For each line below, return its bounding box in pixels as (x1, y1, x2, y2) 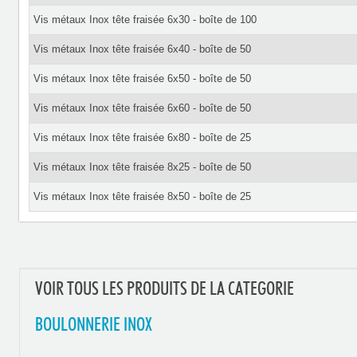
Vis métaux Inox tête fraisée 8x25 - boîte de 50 (33, 161, 251, 173)
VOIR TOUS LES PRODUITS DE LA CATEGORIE (34, 280, 294, 299)
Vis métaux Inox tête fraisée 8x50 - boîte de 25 (33, 190, 251, 202)
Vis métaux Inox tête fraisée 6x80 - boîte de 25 (33, 131, 251, 143)
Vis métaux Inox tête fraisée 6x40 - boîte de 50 (33, 43, 251, 55)
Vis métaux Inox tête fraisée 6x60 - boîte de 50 (33, 102, 251, 114)
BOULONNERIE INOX (34, 316, 152, 335)
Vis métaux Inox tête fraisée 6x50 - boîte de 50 (33, 73, 251, 84)
